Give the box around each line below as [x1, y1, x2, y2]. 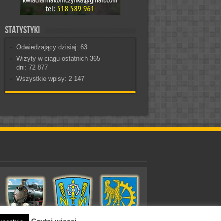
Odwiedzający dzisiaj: [16, 43, 80, 51]
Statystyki [4, 24, 40, 37]
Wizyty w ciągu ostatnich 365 [16, 55, 100, 63]
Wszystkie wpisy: [16, 75, 69, 83]
